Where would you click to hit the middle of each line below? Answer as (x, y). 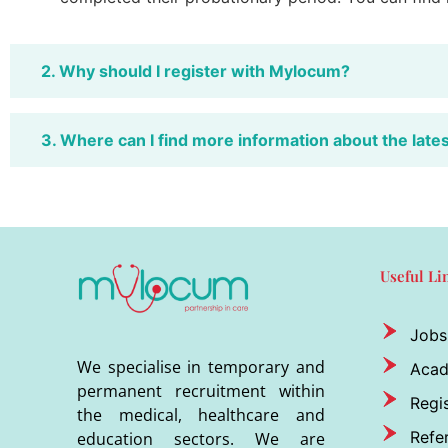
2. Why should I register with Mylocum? (195, 70)
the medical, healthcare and (201, 414)
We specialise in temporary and (201, 366)
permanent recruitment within (201, 390)
